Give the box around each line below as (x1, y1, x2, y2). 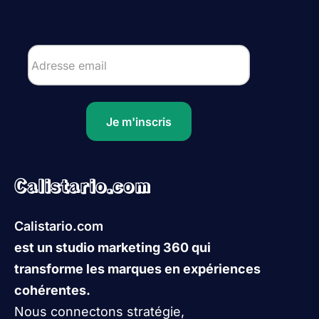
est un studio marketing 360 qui (14, 240, 211, 256)
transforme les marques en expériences (14, 261, 261, 277)
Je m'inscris (106, 114, 172, 129)
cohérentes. (14, 283, 90, 298)
